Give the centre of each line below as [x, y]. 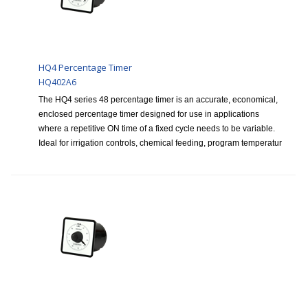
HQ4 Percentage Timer [85, 68]
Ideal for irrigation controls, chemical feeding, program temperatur [160, 143]
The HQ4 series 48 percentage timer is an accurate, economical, [158, 100]
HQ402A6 [57, 82]
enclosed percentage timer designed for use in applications [149, 114]
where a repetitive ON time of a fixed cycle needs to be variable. [157, 129]
